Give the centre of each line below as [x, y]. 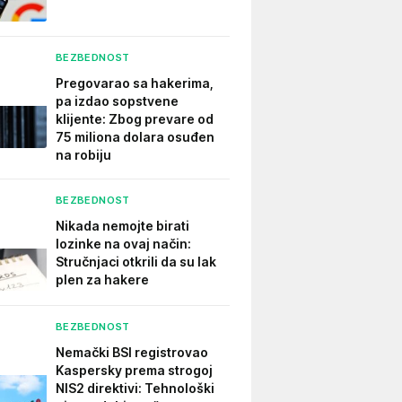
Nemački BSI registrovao [132, 352]
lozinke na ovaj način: [123, 244]
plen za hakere [102, 280]
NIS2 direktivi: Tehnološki [135, 388]
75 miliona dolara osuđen [135, 137]
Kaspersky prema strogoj [134, 370]
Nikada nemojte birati [122, 226]
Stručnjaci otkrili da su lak [136, 262]
